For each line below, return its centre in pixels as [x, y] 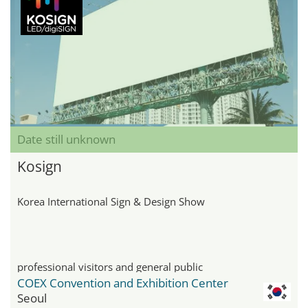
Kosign [40, 166]
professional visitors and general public [110, 266]
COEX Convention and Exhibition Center [123, 283]
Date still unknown [66, 139]
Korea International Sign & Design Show [111, 201]
